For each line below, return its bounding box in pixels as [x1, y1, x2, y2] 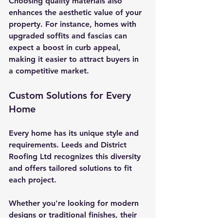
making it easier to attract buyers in [9, 54, 141, 64]
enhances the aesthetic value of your [9, 7, 144, 17]
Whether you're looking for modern [9, 198, 141, 208]
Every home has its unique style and [9, 128, 141, 138]
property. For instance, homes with [9, 19, 139, 29]
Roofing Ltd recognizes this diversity [9, 151, 143, 161]
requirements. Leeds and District [9, 140, 129, 149]
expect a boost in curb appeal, [9, 42, 123, 52]
